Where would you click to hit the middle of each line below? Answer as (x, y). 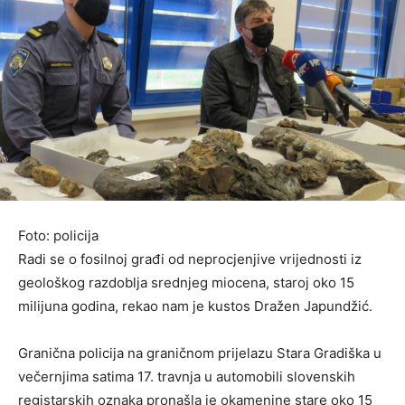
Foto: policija (58, 235)
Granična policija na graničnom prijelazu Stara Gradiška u (200, 353)
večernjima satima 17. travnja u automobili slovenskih (187, 376)
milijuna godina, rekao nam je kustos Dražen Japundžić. (195, 306)
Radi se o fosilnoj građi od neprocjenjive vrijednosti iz (190, 259)
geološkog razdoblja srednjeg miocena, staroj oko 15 (186, 282)
